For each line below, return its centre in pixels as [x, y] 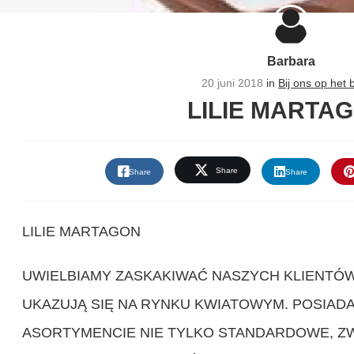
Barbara [291, 62]
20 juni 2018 [234, 83]
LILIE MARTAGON [81, 232]
